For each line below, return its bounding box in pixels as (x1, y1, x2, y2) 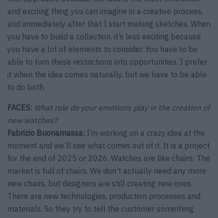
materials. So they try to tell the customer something (7, 204, 194, 214)
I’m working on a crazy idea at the (85, 128, 205, 138)
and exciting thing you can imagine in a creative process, (7, 6, 203, 17)
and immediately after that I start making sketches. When (7, 19, 211, 29)
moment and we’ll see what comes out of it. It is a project (7, 141, 210, 151)
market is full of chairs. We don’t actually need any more (7, 166, 206, 176)
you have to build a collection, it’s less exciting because (7, 32, 201, 42)
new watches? (7, 115, 57, 126)
